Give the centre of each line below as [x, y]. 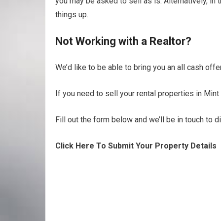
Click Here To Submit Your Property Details [136, 146]
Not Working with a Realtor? [123, 41]
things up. [72, 14]
